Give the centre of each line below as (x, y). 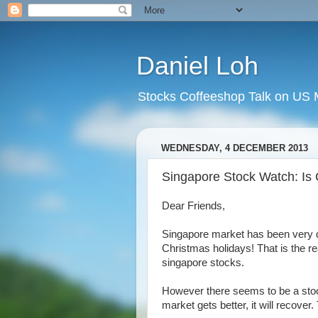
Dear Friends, (193, 206)
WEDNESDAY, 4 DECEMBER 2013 (235, 148)
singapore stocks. (203, 263)
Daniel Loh (197, 66)
